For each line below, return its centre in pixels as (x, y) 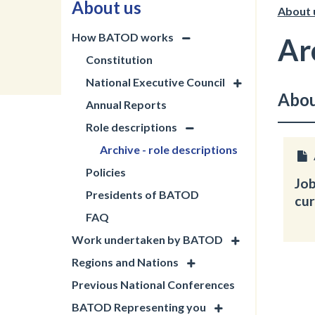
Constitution (119, 59)
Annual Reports (126, 104)
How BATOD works (123, 37)
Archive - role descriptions (169, 149)
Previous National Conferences (153, 284)
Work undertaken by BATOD (147, 239)
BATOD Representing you (139, 307)
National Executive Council (155, 82)
